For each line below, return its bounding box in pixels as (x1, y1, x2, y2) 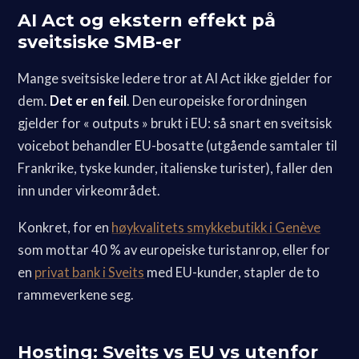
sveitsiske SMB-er (18, 30, 182, 53)
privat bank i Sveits (34, 264, 145, 280)
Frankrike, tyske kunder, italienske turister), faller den (18, 159, 333, 176)
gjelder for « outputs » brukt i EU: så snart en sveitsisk (18, 115, 333, 131)
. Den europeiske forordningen (127, 92, 308, 109)
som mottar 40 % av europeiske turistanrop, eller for (18, 241, 331, 258)
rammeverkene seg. (18, 286, 135, 303)
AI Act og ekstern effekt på (18, 9, 276, 31)
